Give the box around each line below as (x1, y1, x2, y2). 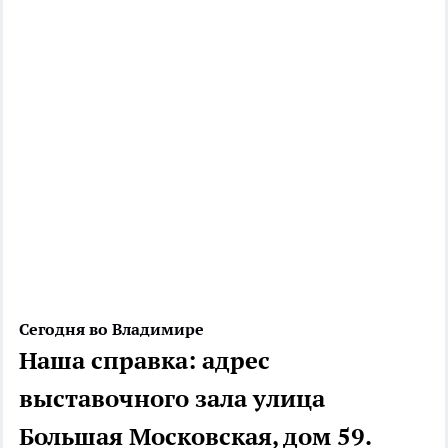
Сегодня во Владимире (19, 318, 204, 339)
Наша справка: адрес (19, 344, 270, 376)
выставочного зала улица (19, 382, 325, 414)
